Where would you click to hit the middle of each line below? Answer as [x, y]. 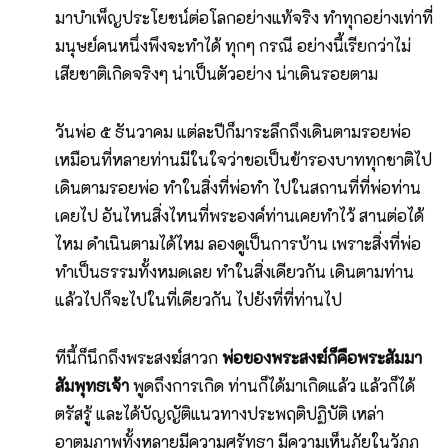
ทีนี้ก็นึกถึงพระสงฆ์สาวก [138, 358]
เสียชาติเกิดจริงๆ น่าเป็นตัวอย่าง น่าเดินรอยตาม [216, 74]
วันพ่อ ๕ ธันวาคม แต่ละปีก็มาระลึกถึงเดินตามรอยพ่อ [233, 132]
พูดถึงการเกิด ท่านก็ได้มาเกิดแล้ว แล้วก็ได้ [272, 386]
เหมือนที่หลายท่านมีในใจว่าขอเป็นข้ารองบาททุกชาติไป [243, 160]
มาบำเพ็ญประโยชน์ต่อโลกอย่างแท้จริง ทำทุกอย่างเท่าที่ [244, 18]
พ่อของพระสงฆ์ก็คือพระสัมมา [322, 358]
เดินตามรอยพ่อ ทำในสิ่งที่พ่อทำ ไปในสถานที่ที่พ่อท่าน [238, 188]
